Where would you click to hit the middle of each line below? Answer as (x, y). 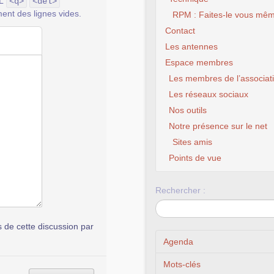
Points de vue (195, 158)
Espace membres (199, 62)
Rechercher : (180, 190)
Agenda (178, 242)
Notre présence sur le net (218, 126)
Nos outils (188, 110)
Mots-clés (182, 264)
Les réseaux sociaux (209, 94)
